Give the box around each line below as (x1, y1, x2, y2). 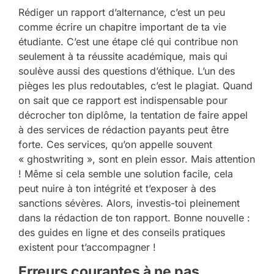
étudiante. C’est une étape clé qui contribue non (18, 35, 238, 48)
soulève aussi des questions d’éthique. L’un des (18, 64, 235, 77)
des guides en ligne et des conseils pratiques (18, 226, 225, 239)
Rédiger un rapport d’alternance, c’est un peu (18, 6, 225, 18)
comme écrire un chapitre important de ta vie (18, 20, 226, 33)
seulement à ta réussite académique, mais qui (18, 50, 228, 62)
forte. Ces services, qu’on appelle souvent (18, 138, 212, 150)
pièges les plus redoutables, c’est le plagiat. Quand (18, 79, 253, 92)
